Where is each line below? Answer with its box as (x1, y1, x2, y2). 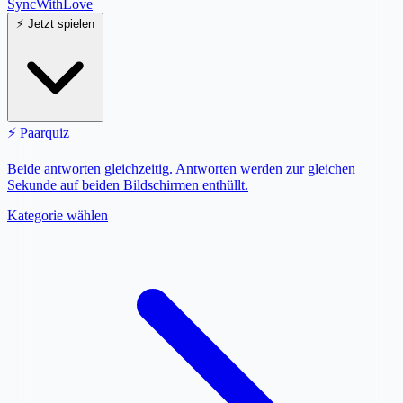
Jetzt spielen (28, 17, 94, 31)
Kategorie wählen (7, 208, 108, 223)
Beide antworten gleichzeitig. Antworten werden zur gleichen (7, 161, 355, 176)
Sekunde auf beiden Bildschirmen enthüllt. (7, 177, 248, 193)
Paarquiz (20, 125, 69, 140)
